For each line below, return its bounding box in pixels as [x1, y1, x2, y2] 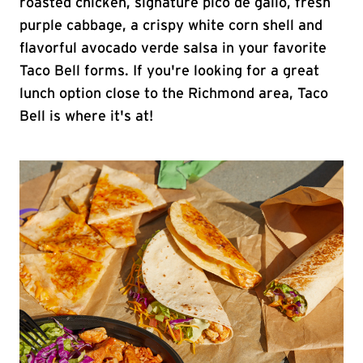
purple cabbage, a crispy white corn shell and [19, 19, 322, 33]
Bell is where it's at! [19, 109, 153, 124]
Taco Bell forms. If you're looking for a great [19, 64, 319, 79]
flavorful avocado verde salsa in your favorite [19, 41, 327, 56]
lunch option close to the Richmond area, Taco [19, 87, 328, 101]
